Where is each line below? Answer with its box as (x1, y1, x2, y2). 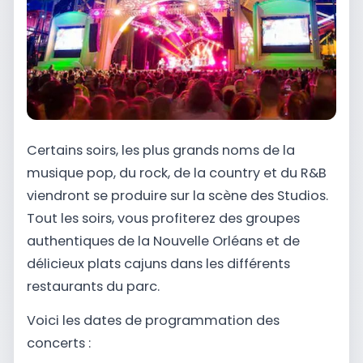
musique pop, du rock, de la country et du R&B (27, 163, 327, 182)
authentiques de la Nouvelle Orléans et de (27, 231, 300, 250)
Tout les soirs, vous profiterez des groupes (27, 208, 300, 228)
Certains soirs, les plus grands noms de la (27, 140, 295, 160)
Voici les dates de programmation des (27, 311, 280, 331)
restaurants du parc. (27, 276, 160, 296)
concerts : (27, 334, 91, 353)
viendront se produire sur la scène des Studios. (27, 186, 328, 205)
